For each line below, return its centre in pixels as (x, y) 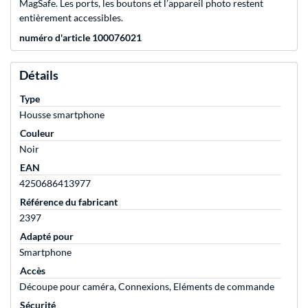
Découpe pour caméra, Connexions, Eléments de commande (147, 287)
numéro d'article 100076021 (80, 38)
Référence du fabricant (69, 202)
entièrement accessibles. (71, 18)
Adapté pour (47, 236)
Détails (39, 75)
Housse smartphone (62, 115)
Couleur (37, 133)
